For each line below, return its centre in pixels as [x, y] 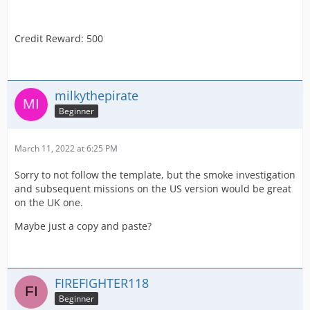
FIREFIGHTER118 [102, 283]
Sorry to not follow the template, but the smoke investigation [155, 174]
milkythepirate [97, 95]
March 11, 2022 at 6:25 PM [66, 148]
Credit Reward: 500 [59, 38]
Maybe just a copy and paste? [83, 226]
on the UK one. [49, 202]
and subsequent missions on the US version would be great [153, 188]
